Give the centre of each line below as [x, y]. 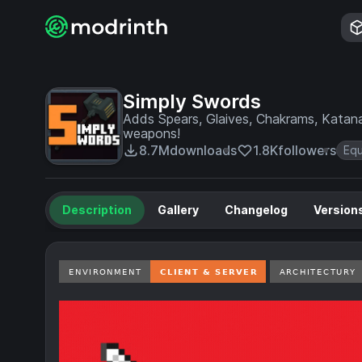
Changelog [256, 210]
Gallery [178, 210]
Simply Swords [192, 101]
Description [97, 210]
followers [307, 150]
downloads [203, 150]
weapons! [152, 133]
